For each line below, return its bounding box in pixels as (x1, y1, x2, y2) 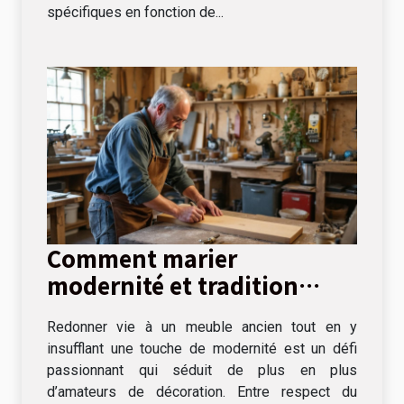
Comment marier (47, 241, 237, 274)
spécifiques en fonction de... (47, 4, 224, 22)
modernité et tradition (47, 268, 298, 301)
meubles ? (47, 322, 159, 355)
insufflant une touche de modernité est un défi (47, 339, 357, 357)
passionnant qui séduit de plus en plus (47, 361, 357, 379)
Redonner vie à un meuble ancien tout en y (47, 317, 357, 335)
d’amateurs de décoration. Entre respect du (47, 382, 357, 400)
